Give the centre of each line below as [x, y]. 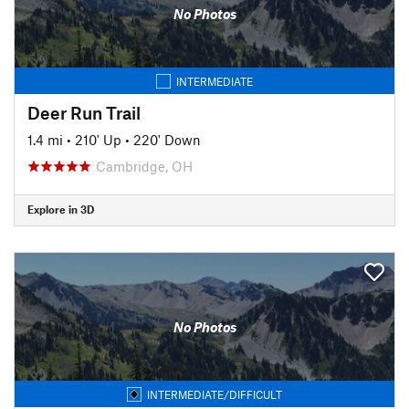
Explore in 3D [61, 209]
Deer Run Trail [84, 112]
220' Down [167, 139]
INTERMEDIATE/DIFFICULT [215, 394]
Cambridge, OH [144, 166]
